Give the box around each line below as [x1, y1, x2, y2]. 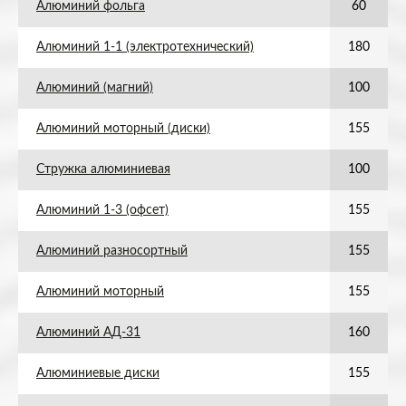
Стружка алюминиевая [36, 163, 170, 176]
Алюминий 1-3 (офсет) [36, 204, 169, 217]
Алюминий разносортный [36, 245, 188, 257]
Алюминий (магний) [36, 82, 153, 94]
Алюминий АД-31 [36, 326, 140, 339]
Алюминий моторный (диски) [36, 122, 210, 135]
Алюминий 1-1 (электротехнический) [36, 41, 254, 53]
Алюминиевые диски [36, 367, 159, 380]
